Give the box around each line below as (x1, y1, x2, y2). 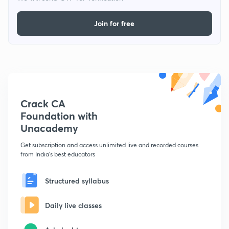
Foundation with (20, 109, 98, 123)
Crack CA (20, 97, 65, 111)
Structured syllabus (45, 175, 109, 186)
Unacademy (20, 121, 78, 135)
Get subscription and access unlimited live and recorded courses (20, 141, 198, 149)
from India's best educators (20, 150, 95, 158)
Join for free (94, 18, 135, 29)
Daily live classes (45, 200, 102, 210)
